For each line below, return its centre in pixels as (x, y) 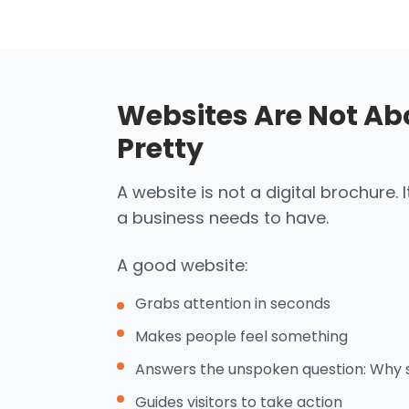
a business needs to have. (223, 217)
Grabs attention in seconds (233, 303)
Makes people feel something (241, 336)
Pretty (160, 148)
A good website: (183, 265)
